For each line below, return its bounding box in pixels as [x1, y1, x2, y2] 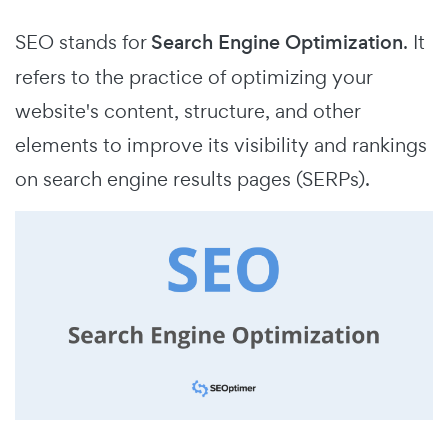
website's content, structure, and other [15, 97, 360, 124]
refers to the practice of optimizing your [15, 63, 372, 90]
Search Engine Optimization [151, 28, 403, 56]
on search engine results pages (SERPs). [15, 165, 375, 192]
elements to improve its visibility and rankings [15, 131, 427, 158]
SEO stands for [15, 28, 151, 55]
